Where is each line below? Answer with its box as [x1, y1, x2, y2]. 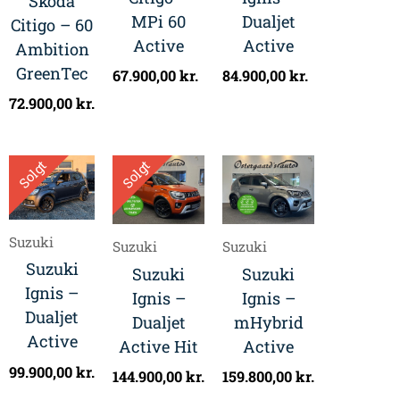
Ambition [14, 37, 89, 60]
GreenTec [15, 62, 88, 84]
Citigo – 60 [11, 13, 93, 36]
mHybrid [233, 311, 304, 333]
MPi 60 [131, 11, 186, 33]
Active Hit [119, 335, 198, 357]
